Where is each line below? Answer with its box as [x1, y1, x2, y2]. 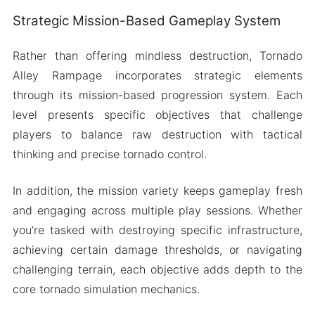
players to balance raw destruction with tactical [12, 127, 303, 142]
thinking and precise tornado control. [12, 147, 207, 162]
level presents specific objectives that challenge [12, 108, 303, 122]
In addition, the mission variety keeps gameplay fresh [12, 184, 303, 198]
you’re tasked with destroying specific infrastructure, [12, 223, 303, 238]
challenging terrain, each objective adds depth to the [12, 262, 303, 277]
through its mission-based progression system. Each [12, 88, 303, 103]
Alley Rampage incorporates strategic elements [12, 68, 303, 83]
